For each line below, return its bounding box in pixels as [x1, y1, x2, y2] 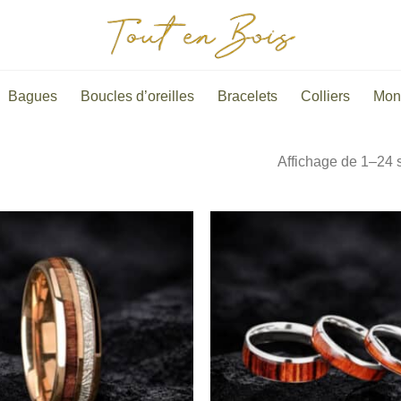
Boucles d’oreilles [81, 89, 194, 104]
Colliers [301, 89, 350, 104]
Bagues [8, 89, 57, 104]
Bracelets [218, 89, 277, 104]
